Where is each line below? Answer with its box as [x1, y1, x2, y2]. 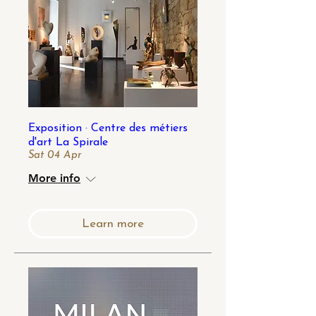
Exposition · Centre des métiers [28, 123, 188, 134]
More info [28, 171, 80, 185]
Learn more [82, 217, 144, 230]
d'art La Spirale [28, 137, 108, 148]
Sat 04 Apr [28, 150, 82, 161]
